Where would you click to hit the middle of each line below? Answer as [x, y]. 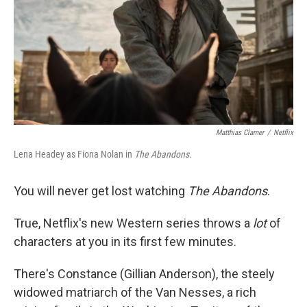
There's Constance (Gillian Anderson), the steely [144, 274]
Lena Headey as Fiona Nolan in [74, 154]
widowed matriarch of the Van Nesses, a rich [135, 292]
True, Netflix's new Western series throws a [133, 223]
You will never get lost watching [101, 191]
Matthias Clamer [240, 133]
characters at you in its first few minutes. [125, 242]
